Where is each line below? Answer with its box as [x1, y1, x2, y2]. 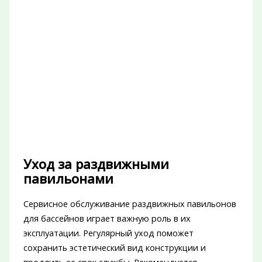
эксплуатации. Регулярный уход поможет [23, 227, 194, 239]
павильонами [23, 170, 113, 188]
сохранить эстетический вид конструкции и [23, 242, 206, 254]
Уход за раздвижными [23, 156, 169, 173]
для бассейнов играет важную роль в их [23, 212, 191, 225]
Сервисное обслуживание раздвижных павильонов [23, 198, 236, 210]
